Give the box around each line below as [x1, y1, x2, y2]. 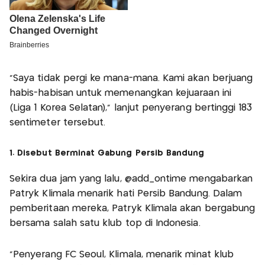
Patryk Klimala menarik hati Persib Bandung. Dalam [9, 189, 243, 199]
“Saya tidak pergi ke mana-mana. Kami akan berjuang [9, 74, 253, 83]
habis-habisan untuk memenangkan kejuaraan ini [9, 89, 231, 98]
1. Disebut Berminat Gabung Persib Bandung [9, 149, 205, 158]
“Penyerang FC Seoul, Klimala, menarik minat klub [9, 250, 234, 260]
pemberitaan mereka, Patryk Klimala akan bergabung [9, 204, 256, 214]
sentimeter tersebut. [9, 118, 106, 128]
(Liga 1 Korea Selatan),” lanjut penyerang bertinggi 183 [9, 104, 253, 113]
